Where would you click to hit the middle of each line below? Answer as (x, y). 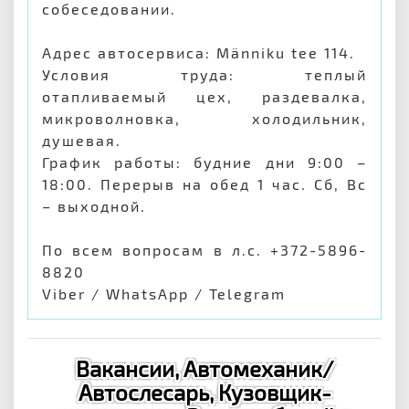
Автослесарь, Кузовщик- (204, 392)
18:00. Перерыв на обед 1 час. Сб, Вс (204, 184)
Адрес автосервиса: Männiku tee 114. (199, 52)
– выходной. (94, 206)
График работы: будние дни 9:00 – (204, 162)
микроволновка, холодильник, (204, 118)
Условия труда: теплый (204, 74)
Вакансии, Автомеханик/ (204, 368)
